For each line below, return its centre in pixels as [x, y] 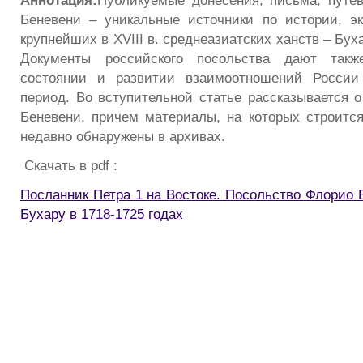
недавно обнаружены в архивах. [123, 137]
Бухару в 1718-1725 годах [102, 214]
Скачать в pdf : [69, 166]
